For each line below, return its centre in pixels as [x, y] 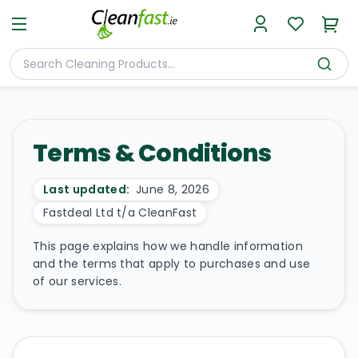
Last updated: [87, 189]
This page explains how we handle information [168, 246]
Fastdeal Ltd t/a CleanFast [120, 213]
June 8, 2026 [173, 189]
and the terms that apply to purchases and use [172, 264]
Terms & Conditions [152, 153]
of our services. [78, 281]
